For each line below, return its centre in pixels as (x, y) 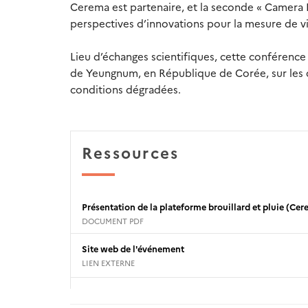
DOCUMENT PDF (113, 220)
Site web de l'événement (133, 249)
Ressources (131, 153)
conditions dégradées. (125, 89)
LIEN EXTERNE (108, 262)
